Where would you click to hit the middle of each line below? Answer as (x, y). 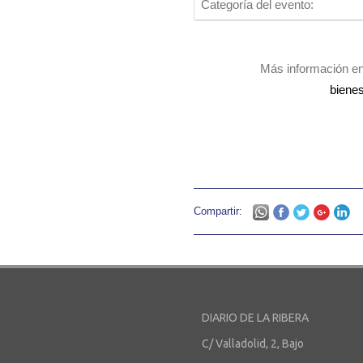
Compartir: (218, 211)
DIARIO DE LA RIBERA (255, 318)
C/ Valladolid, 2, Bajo (253, 344)
